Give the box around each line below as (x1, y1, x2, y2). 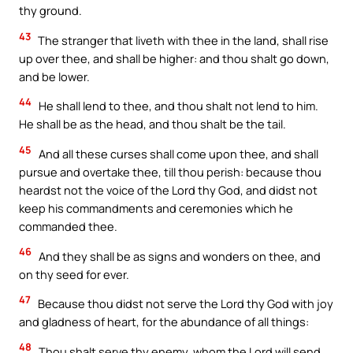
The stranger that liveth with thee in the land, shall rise (35, 32, 329, 48)
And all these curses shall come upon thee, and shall (36, 146, 318, 162)
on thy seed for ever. (19, 266, 129, 282)
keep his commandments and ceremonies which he (19, 200, 293, 217)
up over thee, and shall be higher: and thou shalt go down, (19, 50, 329, 66)
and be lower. (19, 68, 90, 84)
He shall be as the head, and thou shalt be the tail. (19, 116, 286, 132)
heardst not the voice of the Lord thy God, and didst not (19, 182, 318, 199)
